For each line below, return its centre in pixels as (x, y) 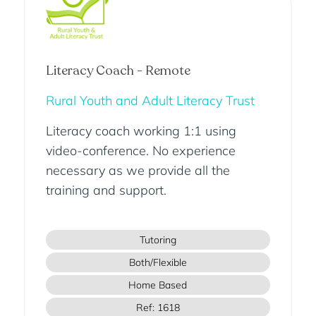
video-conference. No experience (140, 151)
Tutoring (158, 240)
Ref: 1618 (158, 308)
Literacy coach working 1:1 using (141, 131)
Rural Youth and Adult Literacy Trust (150, 101)
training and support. (106, 190)
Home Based (158, 285)
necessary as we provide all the (138, 171)
